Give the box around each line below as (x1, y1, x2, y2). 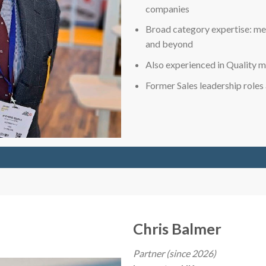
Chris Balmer (133, 219, 221, 237)
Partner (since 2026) (133, 248, 216, 259)
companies (145, 2, 189, 14)
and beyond (145, 38, 193, 50)
